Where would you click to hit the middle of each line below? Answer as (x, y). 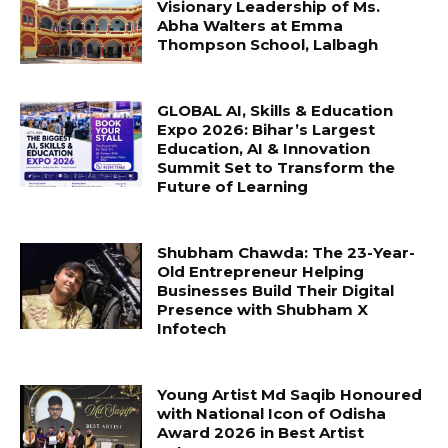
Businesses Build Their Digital (276, 290)
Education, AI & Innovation (264, 148)
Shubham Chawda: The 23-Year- (286, 252)
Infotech (192, 328)
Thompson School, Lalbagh (268, 44)
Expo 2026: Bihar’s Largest (266, 129)
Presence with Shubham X (263, 309)
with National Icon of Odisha (272, 413)
